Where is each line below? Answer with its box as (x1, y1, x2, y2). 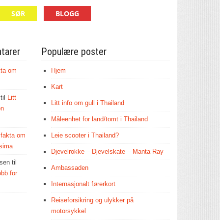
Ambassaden (51, 164, 88, 171)
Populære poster (41, 46, 107, 57)
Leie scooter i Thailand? (51, 132, 119, 139)
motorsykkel (51, 207, 86, 215)
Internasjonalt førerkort (51, 180, 115, 188)
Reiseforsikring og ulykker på (51, 196, 134, 204)
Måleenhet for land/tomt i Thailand (51, 115, 148, 123)
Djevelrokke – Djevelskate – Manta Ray (51, 148, 164, 155)
